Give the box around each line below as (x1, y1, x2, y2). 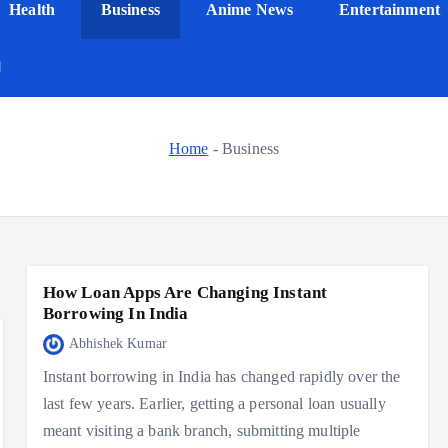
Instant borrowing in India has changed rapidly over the (42, 368, 401, 386)
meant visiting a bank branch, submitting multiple (42, 422, 361, 440)
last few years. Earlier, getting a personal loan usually (42, 395, 386, 413)
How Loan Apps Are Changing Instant (42, 283, 328, 303)
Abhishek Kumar (68, 336, 168, 352)
